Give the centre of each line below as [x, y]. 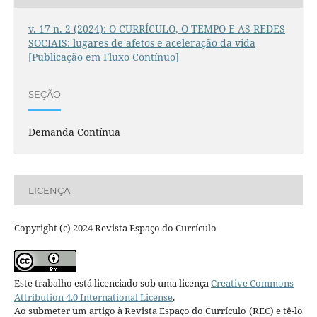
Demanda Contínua [74, 132]
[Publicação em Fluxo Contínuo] [103, 57]
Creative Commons [252, 283]
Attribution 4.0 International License [93, 298]
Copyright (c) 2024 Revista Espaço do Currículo [115, 228]
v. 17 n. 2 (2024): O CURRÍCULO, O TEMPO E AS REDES [156, 29]
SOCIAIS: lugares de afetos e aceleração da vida [142, 43]
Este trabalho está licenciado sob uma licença [112, 283]
